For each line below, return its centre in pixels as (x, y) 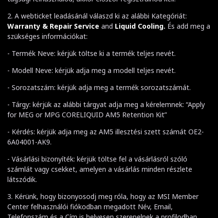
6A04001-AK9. (29, 142)
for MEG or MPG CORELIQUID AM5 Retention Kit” (87, 114)
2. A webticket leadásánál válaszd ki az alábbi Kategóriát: (97, 16)
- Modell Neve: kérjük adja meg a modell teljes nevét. (91, 70)
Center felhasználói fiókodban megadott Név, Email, (90, 206)
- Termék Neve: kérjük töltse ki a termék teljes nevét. (91, 53)
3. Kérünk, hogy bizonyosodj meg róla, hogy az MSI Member (103, 196)
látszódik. (22, 179)
